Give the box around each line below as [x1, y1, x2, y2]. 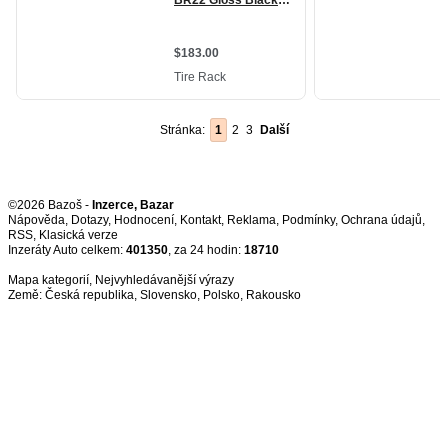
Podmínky [282, 213, 335, 227]
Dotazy [71, 213, 108, 227]
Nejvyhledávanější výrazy [95, 273, 234, 287]
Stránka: [159, 123, 212, 137]
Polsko [203, 288, 240, 302]
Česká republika [45, 288, 134, 302]
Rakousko [246, 288, 301, 302]
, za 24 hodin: [168, 243, 244, 257]
